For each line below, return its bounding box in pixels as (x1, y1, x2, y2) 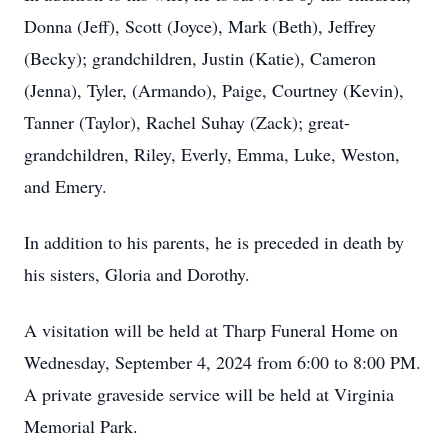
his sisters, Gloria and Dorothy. (24, 262, 250, 286)
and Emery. (24, 174, 107, 198)
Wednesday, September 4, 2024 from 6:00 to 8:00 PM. (24, 350, 421, 374)
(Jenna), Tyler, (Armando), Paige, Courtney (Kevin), (24, 78, 404, 102)
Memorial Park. (24, 414, 138, 438)
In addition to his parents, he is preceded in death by (24, 230, 404, 254)
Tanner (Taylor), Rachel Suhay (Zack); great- (24, 110, 350, 134)
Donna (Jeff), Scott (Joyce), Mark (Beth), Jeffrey (24, 14, 376, 38)
